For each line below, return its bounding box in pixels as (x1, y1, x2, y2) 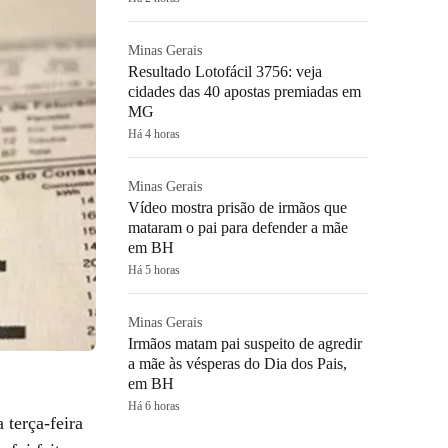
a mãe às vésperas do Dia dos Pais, (128, 355, 347, 372)
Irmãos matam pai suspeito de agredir (128, 335, 362, 352)
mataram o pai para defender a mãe (128, 219, 348, 236)
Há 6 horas (128, 399, 180, 413)
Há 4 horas (128, 127, 180, 141)
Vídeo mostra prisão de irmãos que (128, 199, 347, 216)
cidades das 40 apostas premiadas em (128, 83, 361, 100)
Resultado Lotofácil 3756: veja (128, 63, 322, 80)
